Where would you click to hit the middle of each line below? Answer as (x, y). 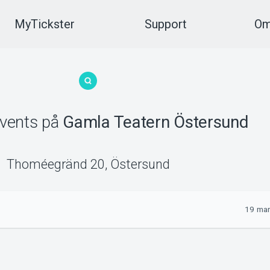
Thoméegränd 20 (55, 164)
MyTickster (44, 24)
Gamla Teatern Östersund (155, 122)
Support (165, 24)
